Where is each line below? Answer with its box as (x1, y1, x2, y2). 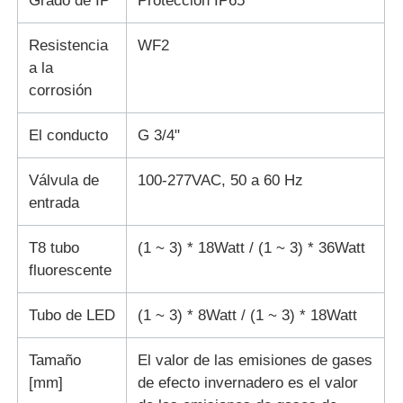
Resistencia (29, 36, 109, 54)
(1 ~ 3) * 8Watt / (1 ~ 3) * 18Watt (138, 306, 358, 324)
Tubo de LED (29, 306, 116, 324)
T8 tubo (29, 238, 80, 256)
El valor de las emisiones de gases (138, 351, 373, 369)
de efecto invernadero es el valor (138, 373, 359, 391)
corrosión (29, 81, 93, 99)
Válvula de (29, 171, 100, 189)
